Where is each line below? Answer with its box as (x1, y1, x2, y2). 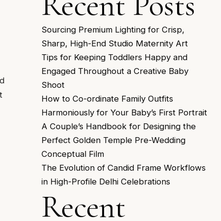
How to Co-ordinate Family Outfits (41, 94, 173, 104)
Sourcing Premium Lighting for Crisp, (41, 25, 184, 35)
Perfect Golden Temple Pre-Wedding (41, 135, 185, 146)
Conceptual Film (41, 149, 104, 159)
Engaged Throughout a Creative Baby (41, 66, 188, 76)
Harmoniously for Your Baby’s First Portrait (41, 108, 207, 118)
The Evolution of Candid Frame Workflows (41, 163, 206, 173)
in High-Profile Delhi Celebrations (41, 177, 170, 187)
